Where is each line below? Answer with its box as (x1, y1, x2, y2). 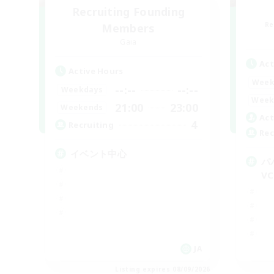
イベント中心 (70, 147, 127, 160)
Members (102, 20, 155, 35)
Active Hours (68, 65, 124, 76)
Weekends (61, 102, 103, 113)
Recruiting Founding (72, 4, 185, 19)
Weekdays (61, 84, 103, 95)
